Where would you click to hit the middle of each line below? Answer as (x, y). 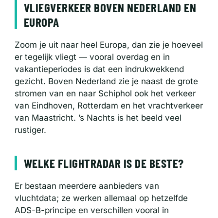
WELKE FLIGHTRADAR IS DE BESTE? (104, 163)
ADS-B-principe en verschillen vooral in (92, 210)
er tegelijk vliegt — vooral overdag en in (92, 57)
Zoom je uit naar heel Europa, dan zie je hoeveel (109, 45)
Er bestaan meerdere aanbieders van (87, 186)
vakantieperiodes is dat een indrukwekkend (99, 69)
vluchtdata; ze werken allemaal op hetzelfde (101, 198)
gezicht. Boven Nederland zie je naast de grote (106, 81)
